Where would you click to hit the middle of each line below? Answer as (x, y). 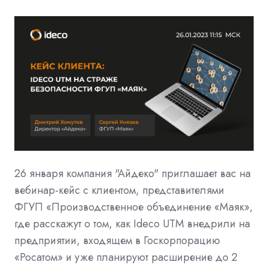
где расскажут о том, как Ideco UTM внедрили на (132, 223)
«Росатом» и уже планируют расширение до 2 (126, 257)
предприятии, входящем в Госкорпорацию (117, 240)
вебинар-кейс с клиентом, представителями (119, 190)
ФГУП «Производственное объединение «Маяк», (134, 207)
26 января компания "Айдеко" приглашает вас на (133, 173)
